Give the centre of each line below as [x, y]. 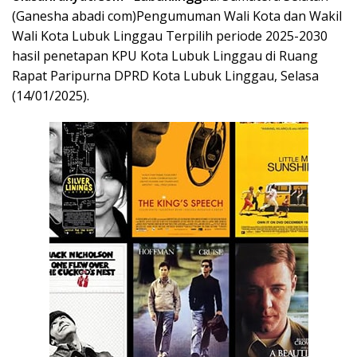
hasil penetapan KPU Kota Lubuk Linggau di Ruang [165, 56]
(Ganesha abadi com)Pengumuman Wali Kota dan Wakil [177, 16]
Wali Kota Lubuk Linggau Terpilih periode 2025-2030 [170, 36]
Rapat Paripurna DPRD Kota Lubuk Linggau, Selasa [165, 76]
